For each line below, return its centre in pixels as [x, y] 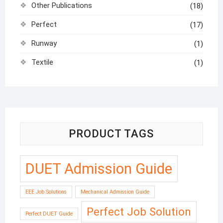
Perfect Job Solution [139, 212]
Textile [42, 62]
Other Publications [61, 6]
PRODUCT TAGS [111, 134]
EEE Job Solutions [46, 192]
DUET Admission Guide [99, 169]
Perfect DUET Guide [49, 214]
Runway [44, 44]
